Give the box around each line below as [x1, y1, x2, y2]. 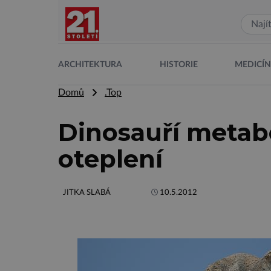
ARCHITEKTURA [58, 60, 122, 69]
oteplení [58, 144, 163, 174]
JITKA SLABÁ [63, 189, 111, 196]
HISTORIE [159, 60, 198, 69]
